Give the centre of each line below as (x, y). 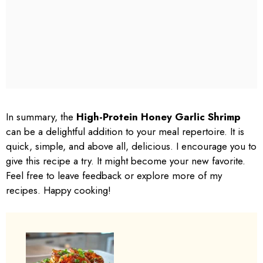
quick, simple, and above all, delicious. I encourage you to (131, 146)
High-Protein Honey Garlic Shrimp (159, 117)
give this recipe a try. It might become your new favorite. (126, 161)
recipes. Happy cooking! (58, 190)
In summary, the (41, 117)
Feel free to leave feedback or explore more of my (114, 175)
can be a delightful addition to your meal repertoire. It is (125, 131)
